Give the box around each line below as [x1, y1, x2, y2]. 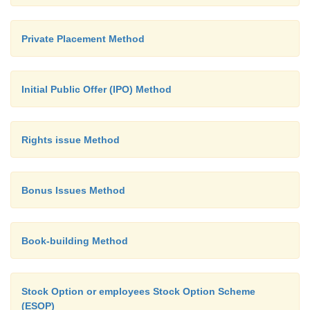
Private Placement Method [21, 33, 145, 44]
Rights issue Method [21, 134, 120, 145]
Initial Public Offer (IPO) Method [21, 84, 172, 95]
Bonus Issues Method [21, 185, 125, 196]
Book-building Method [21, 235, 128, 246]
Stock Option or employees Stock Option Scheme [21, 286, 255, 297]
